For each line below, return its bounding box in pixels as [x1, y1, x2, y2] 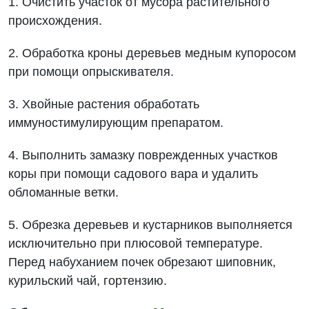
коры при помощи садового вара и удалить [8, 167, 259, 181]
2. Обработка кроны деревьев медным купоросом [8, 46, 297, 60]
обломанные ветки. [8, 186, 119, 199]
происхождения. [8, 14, 103, 28]
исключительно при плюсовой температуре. [8, 237, 263, 250]
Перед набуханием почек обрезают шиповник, [8, 255, 277, 269]
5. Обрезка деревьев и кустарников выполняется [8, 218, 293, 232]
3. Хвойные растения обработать [8, 97, 200, 111]
